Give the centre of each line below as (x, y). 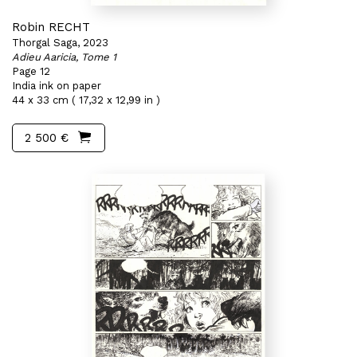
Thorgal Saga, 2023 (60, 43)
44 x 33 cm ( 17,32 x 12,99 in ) (86, 100)
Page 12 (31, 71)
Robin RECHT (51, 27)
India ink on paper (57, 86)
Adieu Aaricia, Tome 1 (64, 57)
